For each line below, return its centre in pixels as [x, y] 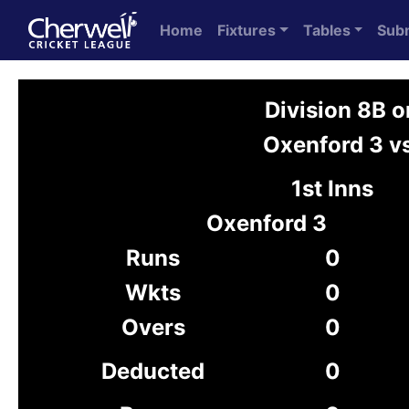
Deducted [153, 371]
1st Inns [332, 189]
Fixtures [246, 30]
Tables [326, 30]
